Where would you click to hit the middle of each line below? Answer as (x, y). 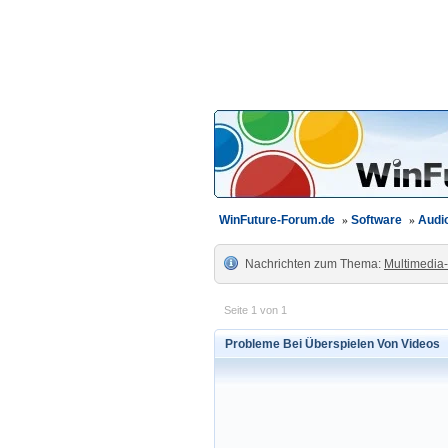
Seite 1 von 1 (255, 310)
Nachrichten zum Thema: (314, 264)
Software (376, 220)
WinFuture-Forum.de (277, 220)
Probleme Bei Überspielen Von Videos (332, 344)
